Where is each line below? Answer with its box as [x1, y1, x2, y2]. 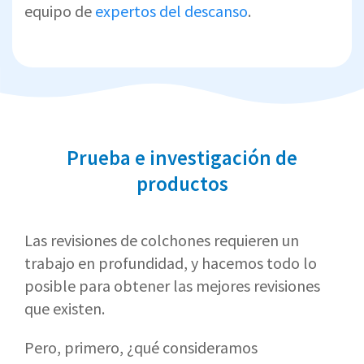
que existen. [24, 297, 105, 318]
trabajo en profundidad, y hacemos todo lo [24, 252, 317, 273]
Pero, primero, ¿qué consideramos [24, 336, 258, 357]
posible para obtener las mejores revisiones [24, 275, 320, 296]
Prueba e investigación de [67, 144, 297, 171]
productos [136, 170, 228, 197]
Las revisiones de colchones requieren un [24, 229, 299, 250]
